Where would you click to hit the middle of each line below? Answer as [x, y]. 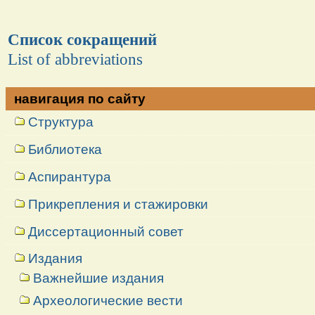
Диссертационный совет [106, 231]
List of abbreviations [75, 59]
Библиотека [65, 150]
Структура [61, 122]
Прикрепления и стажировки [118, 204]
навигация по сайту [80, 98]
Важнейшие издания [98, 278]
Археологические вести [108, 300]
